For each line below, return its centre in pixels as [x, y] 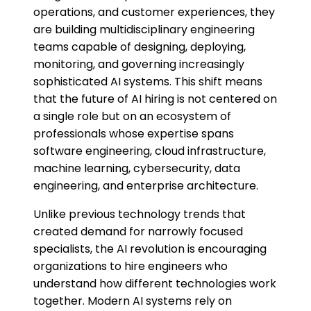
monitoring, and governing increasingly [139, 65]
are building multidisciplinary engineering [144, 30]
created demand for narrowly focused [138, 232]
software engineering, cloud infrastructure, [150, 151]
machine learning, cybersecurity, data [137, 169]
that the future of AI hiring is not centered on [155, 99]
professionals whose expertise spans [134, 134]
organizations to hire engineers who [131, 267]
